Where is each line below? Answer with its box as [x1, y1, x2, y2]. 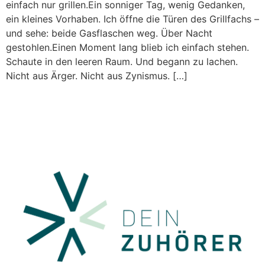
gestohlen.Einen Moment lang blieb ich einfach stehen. [6, 41, 249, 53]
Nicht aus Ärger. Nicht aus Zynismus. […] [6, 69, 188, 82]
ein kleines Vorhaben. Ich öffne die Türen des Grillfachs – [6, 12, 259, 25]
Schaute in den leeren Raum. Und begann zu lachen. [6, 55, 238, 67]
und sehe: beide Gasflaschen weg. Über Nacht [6, 27, 212, 39]
